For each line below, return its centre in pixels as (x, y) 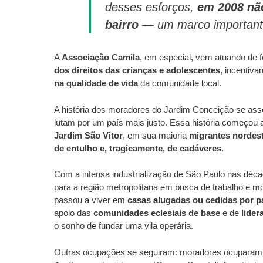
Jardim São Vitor (88, 135)
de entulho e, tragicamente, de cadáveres (137, 148)
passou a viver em (90, 200)
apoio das (73, 213)
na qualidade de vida (96, 83)
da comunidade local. (179, 83)
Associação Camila (100, 57)
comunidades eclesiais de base (156, 213)
